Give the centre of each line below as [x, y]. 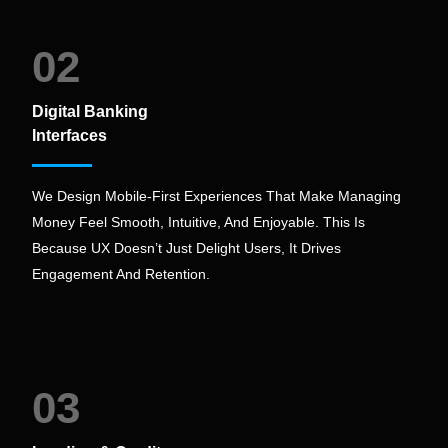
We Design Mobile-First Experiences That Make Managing [216, 195]
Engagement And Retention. [121, 273]
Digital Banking [90, 111]
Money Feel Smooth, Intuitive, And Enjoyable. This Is [198, 221]
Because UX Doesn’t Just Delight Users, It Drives [186, 247]
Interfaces [69, 135]
